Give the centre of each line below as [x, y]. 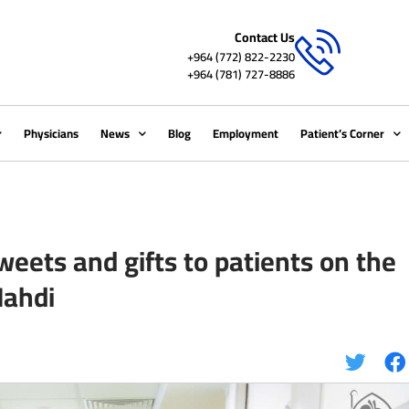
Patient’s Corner [343, 133]
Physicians [52, 133]
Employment [246, 133]
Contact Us [265, 37]
